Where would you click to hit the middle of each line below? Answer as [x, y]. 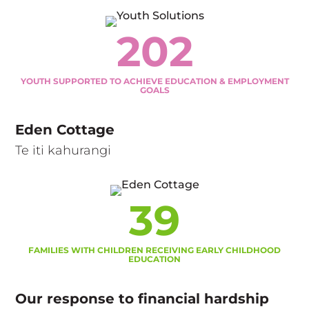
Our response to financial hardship [142, 298]
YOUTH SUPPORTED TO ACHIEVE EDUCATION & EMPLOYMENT [154, 81]
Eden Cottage [65, 129]
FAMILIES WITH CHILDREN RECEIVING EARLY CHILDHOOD [154, 250]
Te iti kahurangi [63, 150]
